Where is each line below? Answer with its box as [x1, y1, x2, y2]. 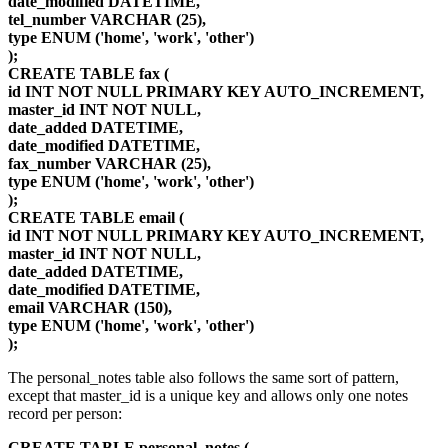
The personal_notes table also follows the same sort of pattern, [8, 369, 399, 387]
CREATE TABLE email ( [8, 209, 184, 227]
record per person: [8, 405, 122, 423]
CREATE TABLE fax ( [8, 65, 169, 83]
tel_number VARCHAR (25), [8, 11, 206, 29]
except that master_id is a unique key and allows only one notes [8, 387, 408, 405]
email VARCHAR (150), [8, 299, 172, 317]
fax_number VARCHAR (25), [8, 155, 211, 173]
